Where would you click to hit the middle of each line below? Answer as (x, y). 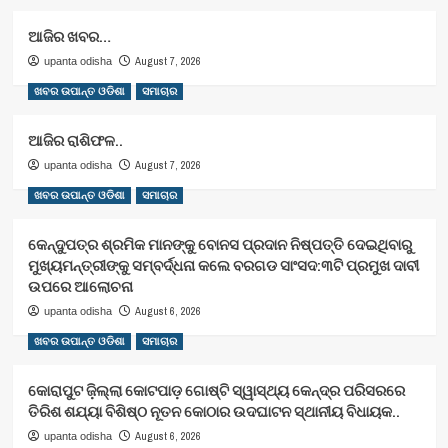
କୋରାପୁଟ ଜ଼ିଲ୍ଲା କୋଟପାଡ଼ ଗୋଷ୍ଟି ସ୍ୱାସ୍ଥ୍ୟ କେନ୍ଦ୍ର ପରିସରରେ (216, 390)
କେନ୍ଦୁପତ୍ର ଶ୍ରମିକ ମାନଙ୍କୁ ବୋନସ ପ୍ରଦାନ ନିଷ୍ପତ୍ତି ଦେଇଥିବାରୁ (219, 244)
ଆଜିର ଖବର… (69, 36)
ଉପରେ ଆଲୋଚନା (80, 286)
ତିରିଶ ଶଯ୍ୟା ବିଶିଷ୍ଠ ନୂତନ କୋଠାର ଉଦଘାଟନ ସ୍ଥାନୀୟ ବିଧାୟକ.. (213, 411)
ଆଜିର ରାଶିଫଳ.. (75, 140)
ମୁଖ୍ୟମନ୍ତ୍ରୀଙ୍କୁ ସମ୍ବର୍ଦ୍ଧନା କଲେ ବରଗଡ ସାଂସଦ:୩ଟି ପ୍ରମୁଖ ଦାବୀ (223, 265)
